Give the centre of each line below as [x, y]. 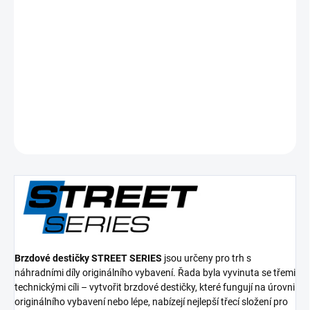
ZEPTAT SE [258, 137]
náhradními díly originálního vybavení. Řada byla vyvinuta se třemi [155, 272]
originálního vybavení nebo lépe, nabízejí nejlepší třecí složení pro [151, 301]
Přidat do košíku [140, 35]
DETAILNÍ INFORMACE [57, 104]
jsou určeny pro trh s [207, 258]
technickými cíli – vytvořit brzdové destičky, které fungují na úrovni [155, 287]
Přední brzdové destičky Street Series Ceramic [111, 76]
